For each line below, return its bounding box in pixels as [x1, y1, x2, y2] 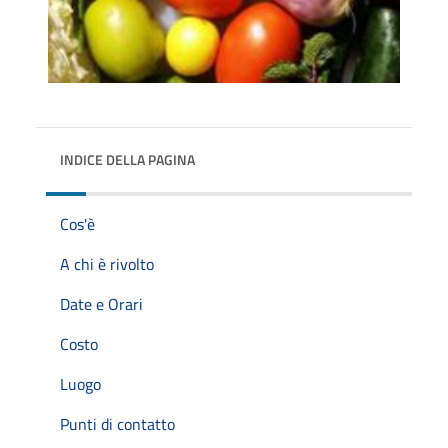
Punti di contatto [60, 411, 175, 436]
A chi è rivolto [60, 251, 154, 276]
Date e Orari [60, 291, 143, 316]
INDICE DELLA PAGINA [60, 148, 195, 170]
